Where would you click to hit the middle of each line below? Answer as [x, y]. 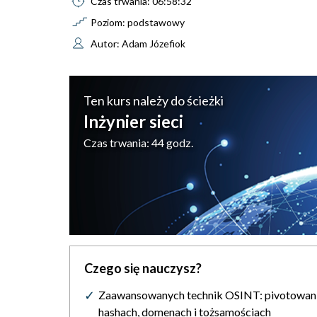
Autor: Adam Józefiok [138, 44]
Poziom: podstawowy [138, 23]
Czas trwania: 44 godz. [138, 143]
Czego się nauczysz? [143, 269]
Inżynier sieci [133, 122]
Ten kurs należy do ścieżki [154, 101]
